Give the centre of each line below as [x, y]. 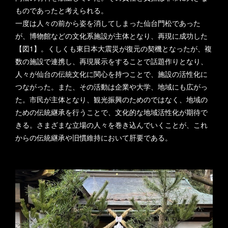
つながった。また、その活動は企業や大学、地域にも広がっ [111, 87]
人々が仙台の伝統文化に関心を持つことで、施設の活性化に [111, 74]
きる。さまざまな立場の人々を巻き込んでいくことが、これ [111, 125]
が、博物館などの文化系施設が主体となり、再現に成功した [111, 36]
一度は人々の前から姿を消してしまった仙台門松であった [108, 23]
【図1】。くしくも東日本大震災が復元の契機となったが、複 [113, 48]
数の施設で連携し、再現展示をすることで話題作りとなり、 [111, 61]
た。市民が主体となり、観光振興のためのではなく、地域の [111, 99]
